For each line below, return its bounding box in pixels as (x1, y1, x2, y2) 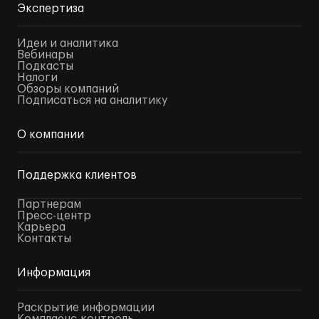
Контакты (17, 233, 71, 244)
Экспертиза (17, 3, 84, 14)
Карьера (17, 221, 66, 233)
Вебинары (17, 49, 73, 61)
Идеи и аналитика (17, 38, 118, 49)
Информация (17, 267, 90, 278)
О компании (17, 129, 84, 140)
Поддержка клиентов (17, 169, 137, 181)
